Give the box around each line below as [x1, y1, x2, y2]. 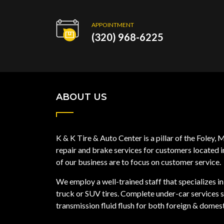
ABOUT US [56, 91, 107, 103]
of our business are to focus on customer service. [56, 157, 221, 167]
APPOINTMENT [91, 21, 134, 29]
